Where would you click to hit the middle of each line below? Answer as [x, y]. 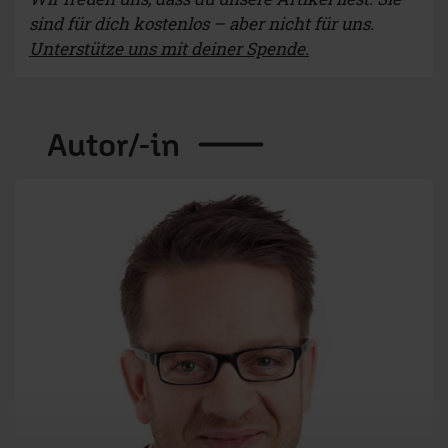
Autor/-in [113, 144]
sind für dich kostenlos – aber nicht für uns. [201, 24]
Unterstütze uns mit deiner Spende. [169, 49]
